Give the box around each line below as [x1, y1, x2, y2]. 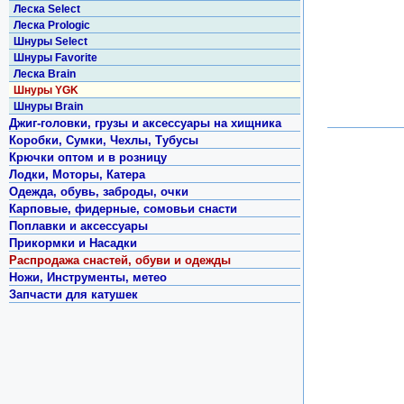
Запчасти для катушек [9, 288, 139, 301]
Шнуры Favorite [14, 51, 98, 64]
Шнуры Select [14, 35, 88, 48]
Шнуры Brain [14, 100, 84, 113]
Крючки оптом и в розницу [9, 151, 168, 164]
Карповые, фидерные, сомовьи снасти [9, 202, 238, 216]
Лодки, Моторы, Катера [9, 168, 146, 181]
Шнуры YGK [14, 84, 79, 96]
